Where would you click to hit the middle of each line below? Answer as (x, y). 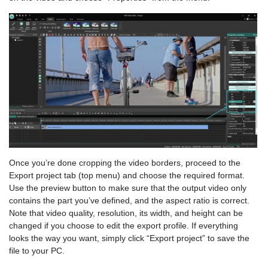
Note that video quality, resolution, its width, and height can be (126, 213)
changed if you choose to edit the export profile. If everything (124, 226)
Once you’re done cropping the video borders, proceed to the (125, 163)
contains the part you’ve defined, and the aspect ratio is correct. (129, 201)
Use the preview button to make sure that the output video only (128, 188)
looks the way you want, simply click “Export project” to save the (129, 238)
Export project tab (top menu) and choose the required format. (127, 176)
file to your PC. (37, 251)
